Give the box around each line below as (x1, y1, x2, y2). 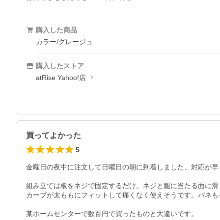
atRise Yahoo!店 (36, 74, 86, 82)
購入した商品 (36, 26, 77, 34)
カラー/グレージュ (36, 38, 93, 46)
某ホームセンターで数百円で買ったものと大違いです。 (26, 210, 198, 218)
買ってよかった (26, 131, 81, 139)
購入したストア (36, 62, 84, 70)
